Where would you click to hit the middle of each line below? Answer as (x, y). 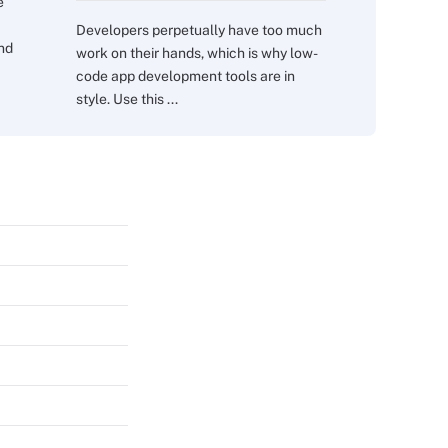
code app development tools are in (185, 76)
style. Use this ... (127, 99)
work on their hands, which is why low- (197, 53)
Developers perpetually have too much (199, 30)
